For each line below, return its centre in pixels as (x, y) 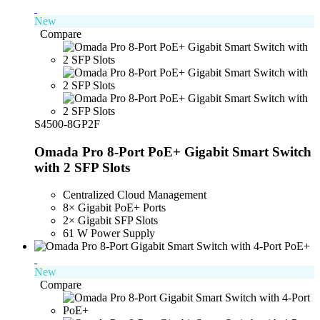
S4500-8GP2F (67, 124)
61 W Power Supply (109, 234)
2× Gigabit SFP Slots (110, 221)
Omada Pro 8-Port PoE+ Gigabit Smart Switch (173, 151)
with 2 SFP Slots (82, 167)
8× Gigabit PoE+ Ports (114, 208)
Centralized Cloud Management (135, 195)
